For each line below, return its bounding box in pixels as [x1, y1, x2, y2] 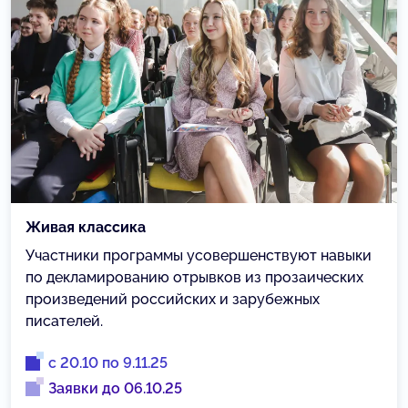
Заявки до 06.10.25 [48, 379, 182, 397]
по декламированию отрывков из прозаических [25, 268, 363, 286]
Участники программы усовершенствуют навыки [25, 246, 372, 264]
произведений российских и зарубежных [25, 290, 320, 308]
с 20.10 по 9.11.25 [48, 353, 168, 372]
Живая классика [25, 218, 146, 236]
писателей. [25, 311, 103, 330]
